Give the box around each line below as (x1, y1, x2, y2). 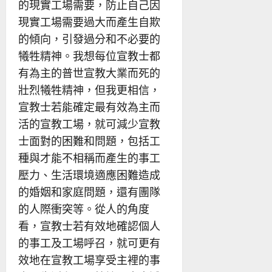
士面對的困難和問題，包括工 (18, 134, 160, 148)
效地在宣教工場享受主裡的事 (18, 253, 160, 267)
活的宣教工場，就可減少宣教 (18, 117, 160, 131)
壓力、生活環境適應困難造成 (18, 168, 160, 182)
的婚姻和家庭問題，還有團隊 (18, 185, 160, 199)
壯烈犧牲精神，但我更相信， (18, 83, 160, 97)
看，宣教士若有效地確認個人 (18, 219, 160, 233)
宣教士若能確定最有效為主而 (18, 100, 160, 114)
